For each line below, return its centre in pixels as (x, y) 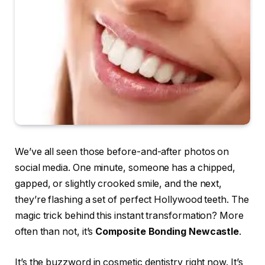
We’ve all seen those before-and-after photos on (122, 152)
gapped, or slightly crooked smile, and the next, (119, 184)
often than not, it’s (55, 232)
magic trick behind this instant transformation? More (129, 216)
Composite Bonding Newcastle (167, 232)
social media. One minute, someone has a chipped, (125, 168)
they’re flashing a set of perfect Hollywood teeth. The (132, 200)
